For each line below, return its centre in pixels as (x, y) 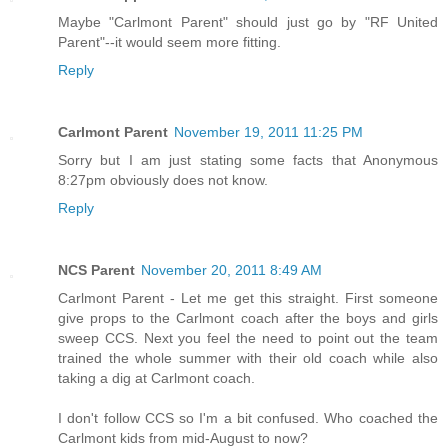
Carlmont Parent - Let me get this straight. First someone (248, 298)
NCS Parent (96, 270)
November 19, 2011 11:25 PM (268, 132)
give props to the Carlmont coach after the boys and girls (248, 318)
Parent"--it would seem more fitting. (169, 42)
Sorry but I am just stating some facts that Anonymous (248, 160)
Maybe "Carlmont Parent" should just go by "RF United (248, 22)
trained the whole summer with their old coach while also (248, 358)
